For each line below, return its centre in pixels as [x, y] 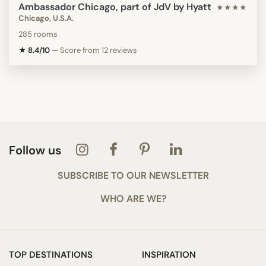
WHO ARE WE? [133, 198]
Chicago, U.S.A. [46, 18]
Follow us [35, 150]
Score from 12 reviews [99, 50]
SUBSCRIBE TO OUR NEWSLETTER [133, 175]
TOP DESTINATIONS [51, 254]
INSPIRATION [169, 254]
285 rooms [38, 34]
